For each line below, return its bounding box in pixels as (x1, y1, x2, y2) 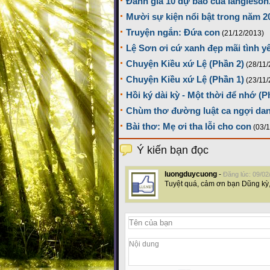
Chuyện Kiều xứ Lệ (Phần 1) (126, 74, 244, 85)
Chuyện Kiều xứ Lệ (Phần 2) (126, 58, 244, 69)
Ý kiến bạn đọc (137, 144, 209, 157)
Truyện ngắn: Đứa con (126, 27, 220, 38)
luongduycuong (165, 170, 217, 179)
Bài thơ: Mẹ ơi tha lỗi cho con (126, 121, 251, 132)
